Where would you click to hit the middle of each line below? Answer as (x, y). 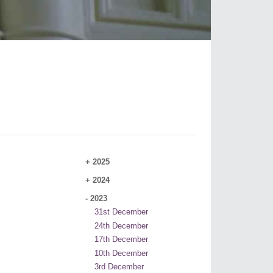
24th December (121, 225)
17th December (121, 239)
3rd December (119, 267)
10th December (121, 253)
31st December (121, 212)
